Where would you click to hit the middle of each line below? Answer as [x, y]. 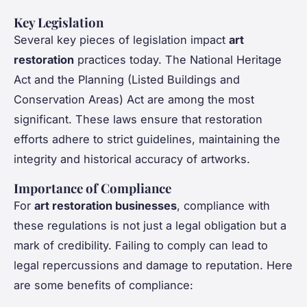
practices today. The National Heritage [178, 59]
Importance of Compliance [93, 188]
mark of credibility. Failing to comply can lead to [141, 245]
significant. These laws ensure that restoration [138, 119]
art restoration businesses [106, 205]
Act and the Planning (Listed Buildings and [127, 79]
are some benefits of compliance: [103, 285]
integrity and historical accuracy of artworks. [132, 159]
